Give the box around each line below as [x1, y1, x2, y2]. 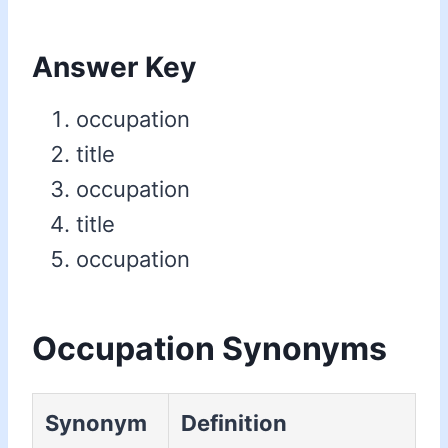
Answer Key [32, 50, 196, 85]
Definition [181, 410, 287, 437]
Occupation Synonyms [32, 329, 387, 369]
